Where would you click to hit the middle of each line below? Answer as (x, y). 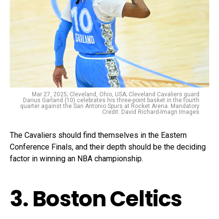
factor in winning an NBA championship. (77, 158)
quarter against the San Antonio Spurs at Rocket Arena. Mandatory (110, 106)
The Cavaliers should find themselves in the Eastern (98, 135)
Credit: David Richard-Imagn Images (151, 112)
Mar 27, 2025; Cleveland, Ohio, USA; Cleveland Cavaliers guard (116, 94)
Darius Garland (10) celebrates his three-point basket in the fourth (111, 100)
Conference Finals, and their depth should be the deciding (108, 147)
